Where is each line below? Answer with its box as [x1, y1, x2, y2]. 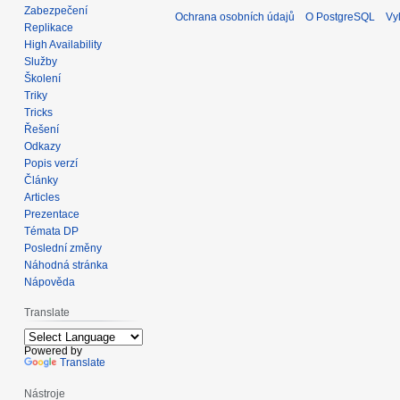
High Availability [24, 37, 103, 51]
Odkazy [24, 139, 62, 153]
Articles [24, 190, 61, 204]
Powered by [24, 344, 83, 357]
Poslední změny [24, 241, 103, 254]
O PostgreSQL [305, 11, 375, 24]
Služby [24, 54, 58, 68]
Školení [24, 71, 62, 85]
